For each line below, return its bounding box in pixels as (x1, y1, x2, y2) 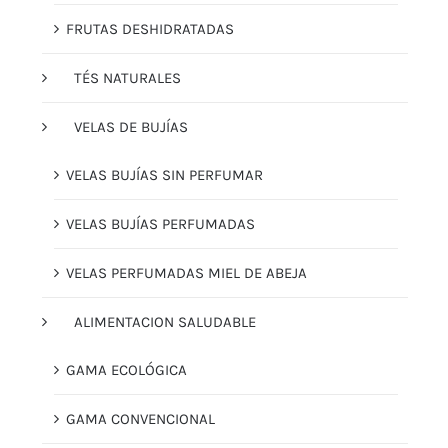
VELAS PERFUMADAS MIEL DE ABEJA (66, 264, 307, 283)
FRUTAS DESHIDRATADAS (66, 20, 234, 39)
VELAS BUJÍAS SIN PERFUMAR (66, 166, 263, 185)
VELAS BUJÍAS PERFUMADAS (66, 215, 255, 234)
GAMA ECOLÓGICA (66, 361, 187, 380)
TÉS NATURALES (74, 69, 181, 88)
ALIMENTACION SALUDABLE (74, 313, 256, 332)
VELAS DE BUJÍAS (74, 118, 188, 137)
